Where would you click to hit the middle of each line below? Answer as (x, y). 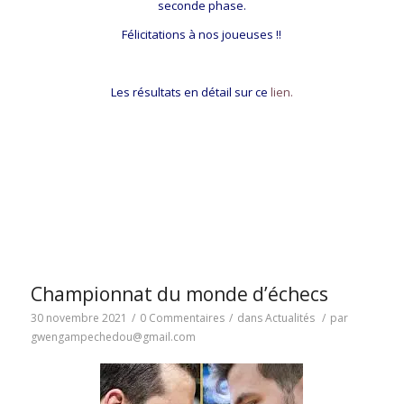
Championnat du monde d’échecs (179, 294)
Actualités (289, 317)
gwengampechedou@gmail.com (113, 336)
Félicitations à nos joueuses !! (202, 35)
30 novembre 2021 (78, 317)
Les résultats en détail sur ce (190, 92)
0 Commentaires (182, 317)
